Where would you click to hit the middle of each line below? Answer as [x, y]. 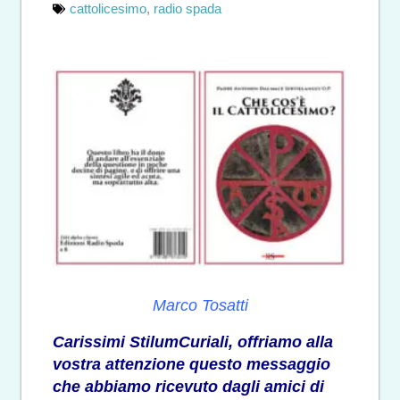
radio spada [187, 9]
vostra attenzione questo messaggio [192, 364]
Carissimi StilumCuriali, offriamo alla [193, 342]
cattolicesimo [108, 9]
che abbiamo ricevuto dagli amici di [188, 386]
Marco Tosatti [200, 306]
